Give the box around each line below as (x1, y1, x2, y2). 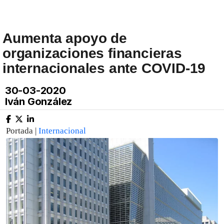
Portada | (6, 126, 38, 135)
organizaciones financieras (2, 45, 182, 61)
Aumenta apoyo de (2, 30, 127, 46)
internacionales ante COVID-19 (2, 60, 206, 76)
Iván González (2, 95, 72, 107)
